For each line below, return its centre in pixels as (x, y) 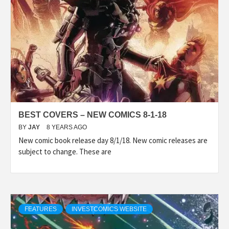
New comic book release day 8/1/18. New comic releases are (113, 140)
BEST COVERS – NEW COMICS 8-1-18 (93, 114)
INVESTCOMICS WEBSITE (109, 209)
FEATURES (41, 209)
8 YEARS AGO (67, 127)
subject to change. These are (65, 151)
